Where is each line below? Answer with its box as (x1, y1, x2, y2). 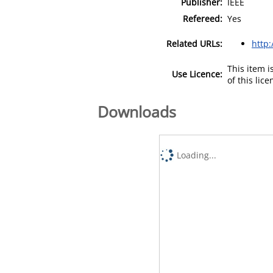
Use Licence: (172, 68, 222, 80)
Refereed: (183, 12, 222, 24)
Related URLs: (166, 37, 222, 49)
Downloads (97, 101, 176, 122)
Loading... (177, 149, 217, 161)
